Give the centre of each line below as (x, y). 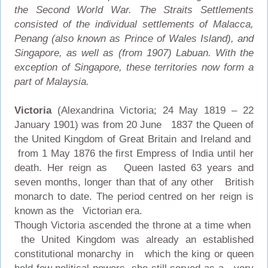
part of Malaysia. (51, 81)
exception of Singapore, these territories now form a (134, 67)
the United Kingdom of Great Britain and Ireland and (134, 139)
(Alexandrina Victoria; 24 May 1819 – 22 (153, 110)
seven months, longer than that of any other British (134, 182)
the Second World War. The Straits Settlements (134, 10)
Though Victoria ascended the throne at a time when (134, 225)
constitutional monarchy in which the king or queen (134, 254)
